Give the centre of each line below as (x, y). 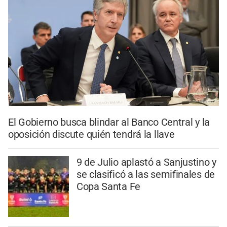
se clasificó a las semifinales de (145, 174)
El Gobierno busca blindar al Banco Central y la (109, 122)
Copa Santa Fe (108, 186)
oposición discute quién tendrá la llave (91, 134)
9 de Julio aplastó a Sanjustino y (146, 162)
